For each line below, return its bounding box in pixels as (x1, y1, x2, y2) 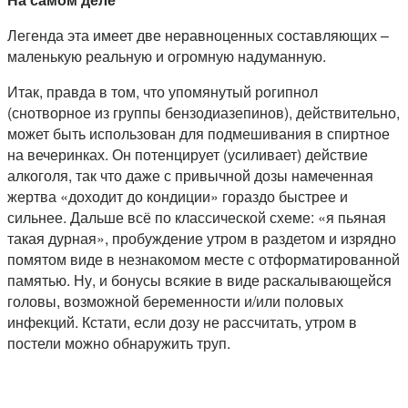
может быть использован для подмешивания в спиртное (7, 123, 390, 145)
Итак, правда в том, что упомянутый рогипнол (7, 81, 318, 103)
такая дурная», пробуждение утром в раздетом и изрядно (7, 228, 396, 250)
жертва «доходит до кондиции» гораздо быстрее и (7, 186, 348, 208)
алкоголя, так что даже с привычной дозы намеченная (7, 165, 373, 187)
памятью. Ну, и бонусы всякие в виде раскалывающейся (7, 270, 392, 291)
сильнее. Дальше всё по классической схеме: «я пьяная (7, 207, 386, 229)
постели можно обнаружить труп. (7, 332, 230, 354)
